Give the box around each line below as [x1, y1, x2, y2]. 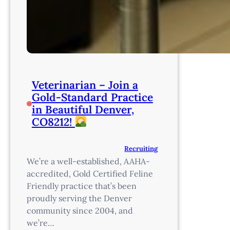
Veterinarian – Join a [31, 78, 138, 92]
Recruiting [124, 144, 158, 153]
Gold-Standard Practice [31, 90, 153, 104]
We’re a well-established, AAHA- [27, 156, 150, 166]
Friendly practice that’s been [27, 180, 137, 191]
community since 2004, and [27, 205, 133, 216]
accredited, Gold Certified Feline [27, 168, 153, 179]
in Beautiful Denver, [31, 102, 134, 117]
